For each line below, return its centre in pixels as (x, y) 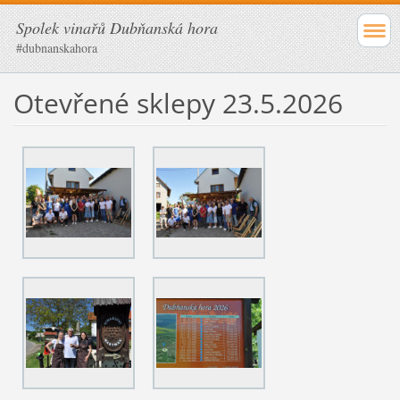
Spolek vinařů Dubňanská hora (117, 28)
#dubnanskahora (57, 48)
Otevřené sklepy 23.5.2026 (178, 103)
